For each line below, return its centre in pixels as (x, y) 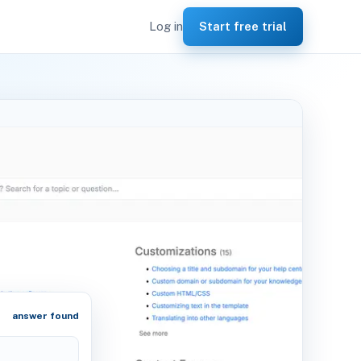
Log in (166, 26)
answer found (45, 316)
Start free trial (243, 26)
